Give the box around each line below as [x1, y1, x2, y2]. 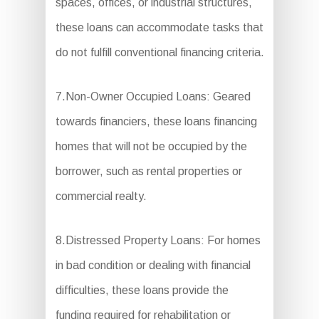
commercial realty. [55, 190, 147, 203]
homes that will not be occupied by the [55, 140, 247, 153]
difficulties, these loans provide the [55, 284, 229, 297]
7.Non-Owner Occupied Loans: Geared [55, 90, 251, 103]
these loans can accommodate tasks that [55, 21, 263, 34]
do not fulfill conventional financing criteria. [55, 46, 264, 59]
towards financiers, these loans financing [55, 115, 257, 128]
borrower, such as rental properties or [55, 165, 242, 178]
